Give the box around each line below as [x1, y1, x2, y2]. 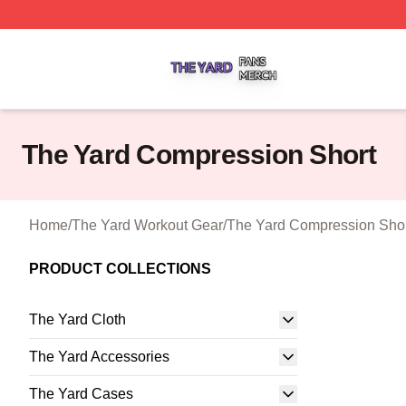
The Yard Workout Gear [72, 217, 223, 233]
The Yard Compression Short [22, 140, 377, 169]
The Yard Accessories [29, 349, 169, 364]
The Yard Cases [29, 386, 133, 401]
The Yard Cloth [29, 312, 126, 327]
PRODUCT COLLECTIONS [29, 261, 211, 276]
